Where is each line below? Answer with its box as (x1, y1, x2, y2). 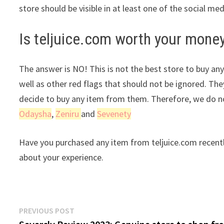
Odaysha (19, 108, 52, 120)
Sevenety (97, 108, 131, 120)
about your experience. (19, 151, 104, 163)
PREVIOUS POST (19, 205, 75, 216)
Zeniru (55, 108, 81, 120)
